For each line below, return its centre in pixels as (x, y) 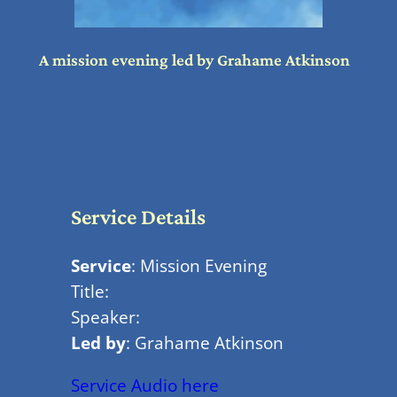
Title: (90, 291)
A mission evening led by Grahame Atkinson (194, 60)
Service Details (138, 216)
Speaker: (105, 317)
